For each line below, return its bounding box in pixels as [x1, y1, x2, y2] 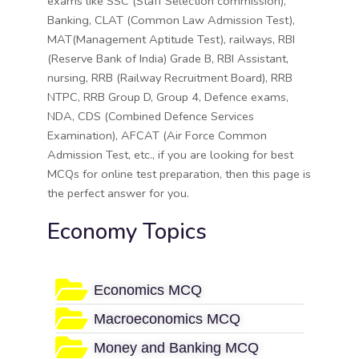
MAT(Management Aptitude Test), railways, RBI [47, 31, 295, 48]
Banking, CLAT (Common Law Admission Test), [47, 12, 295, 29]
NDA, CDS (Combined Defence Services [47, 108, 254, 125]
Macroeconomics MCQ [94, 310, 240, 327]
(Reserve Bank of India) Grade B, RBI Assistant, [47, 50, 288, 67]
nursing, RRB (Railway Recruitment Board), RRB [47, 70, 296, 87]
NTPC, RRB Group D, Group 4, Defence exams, [47, 89, 288, 106]
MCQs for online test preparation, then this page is [47, 166, 311, 183]
